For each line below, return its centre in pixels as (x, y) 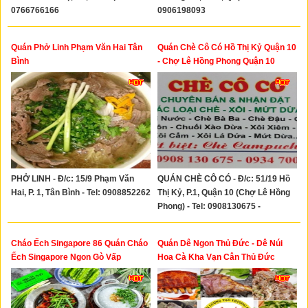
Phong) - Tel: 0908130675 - (209, 206)
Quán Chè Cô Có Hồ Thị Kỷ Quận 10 (227, 47)
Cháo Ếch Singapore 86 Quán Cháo (79, 243)
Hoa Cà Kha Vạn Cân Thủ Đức (216, 257)
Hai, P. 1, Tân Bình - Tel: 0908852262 (81, 192)
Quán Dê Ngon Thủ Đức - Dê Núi (220, 243)
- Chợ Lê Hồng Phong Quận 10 (216, 61)
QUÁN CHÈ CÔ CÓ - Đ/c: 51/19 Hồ (224, 179)
